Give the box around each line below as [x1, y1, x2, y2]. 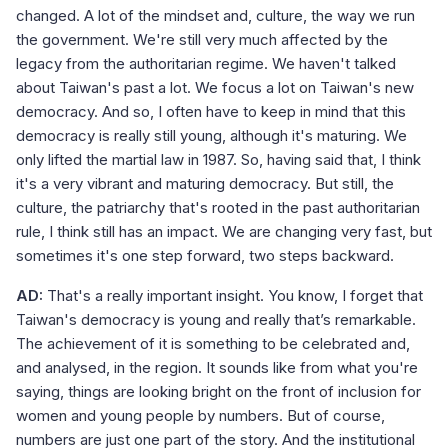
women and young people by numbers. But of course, [16, 406, 385, 426]
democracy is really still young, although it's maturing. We [16, 126, 407, 146]
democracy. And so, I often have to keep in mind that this [16, 102, 406, 122]
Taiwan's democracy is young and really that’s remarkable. [16, 310, 416, 330]
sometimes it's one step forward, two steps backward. [16, 246, 394, 266]
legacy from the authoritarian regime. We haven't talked [16, 54, 396, 74]
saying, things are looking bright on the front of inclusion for [16, 382, 421, 402]
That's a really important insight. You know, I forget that [47, 286, 423, 306]
